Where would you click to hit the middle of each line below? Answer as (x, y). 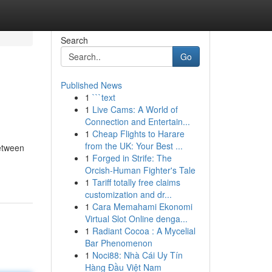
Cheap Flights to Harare (138, 134)
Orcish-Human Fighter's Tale (140, 170)
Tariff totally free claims (136, 182)
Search (74, 40)
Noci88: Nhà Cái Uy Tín (137, 255)
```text (104, 97)
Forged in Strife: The (132, 158)
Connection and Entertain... (137, 121)
